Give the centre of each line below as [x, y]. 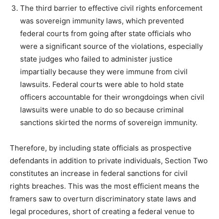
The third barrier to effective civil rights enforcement [111, 8]
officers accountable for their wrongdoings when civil [112, 97]
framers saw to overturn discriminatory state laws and [103, 199]
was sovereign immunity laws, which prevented [102, 21]
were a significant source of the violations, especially [111, 46]
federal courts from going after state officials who [106, 34]
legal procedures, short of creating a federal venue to [102, 212]
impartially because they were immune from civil [104, 72]
